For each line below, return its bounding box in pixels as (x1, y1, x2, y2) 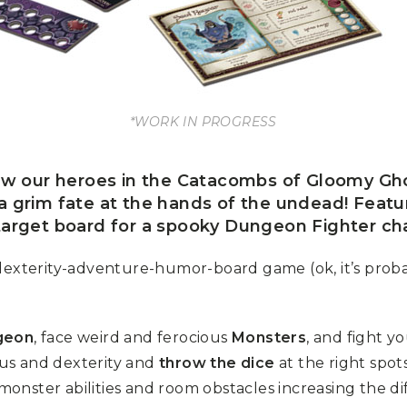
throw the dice (159, 353, 275, 372)
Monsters (232, 328, 307, 346)
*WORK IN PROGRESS (130, 113, 277, 130)
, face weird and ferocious (34, 328, 233, 346)
